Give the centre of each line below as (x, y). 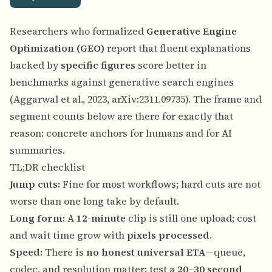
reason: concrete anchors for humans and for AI (121, 133)
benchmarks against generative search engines (122, 82)
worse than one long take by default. (94, 201)
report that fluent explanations (178, 48)
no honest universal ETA (146, 252)
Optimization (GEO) (57, 48)
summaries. (37, 150)
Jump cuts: (35, 184)
